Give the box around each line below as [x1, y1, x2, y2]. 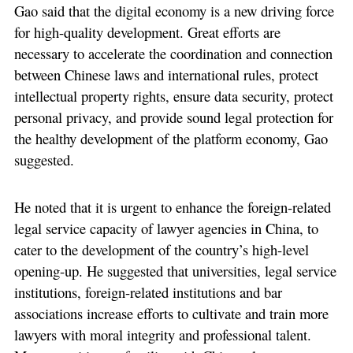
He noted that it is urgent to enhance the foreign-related [13, 197, 331, 217]
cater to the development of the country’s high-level [13, 240, 309, 260]
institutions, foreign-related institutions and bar [13, 282, 282, 303]
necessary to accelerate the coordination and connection [13, 43, 333, 63]
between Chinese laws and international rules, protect [13, 64, 318, 84]
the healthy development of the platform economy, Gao [13, 128, 328, 148]
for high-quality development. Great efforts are [13, 21, 281, 42]
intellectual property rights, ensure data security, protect [13, 85, 333, 106]
